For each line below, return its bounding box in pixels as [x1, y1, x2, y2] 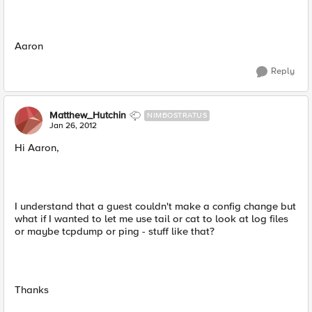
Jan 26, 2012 [49, 120, 97, 131]
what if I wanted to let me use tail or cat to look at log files [15, 212, 288, 225]
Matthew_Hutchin [49, 109, 126, 121]
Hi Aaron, [15, 141, 59, 154]
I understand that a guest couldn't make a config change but [15, 200, 296, 212]
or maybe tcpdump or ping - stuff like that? [15, 225, 214, 237]
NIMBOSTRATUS [147, 111, 207, 120]
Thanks [15, 283, 49, 296]
